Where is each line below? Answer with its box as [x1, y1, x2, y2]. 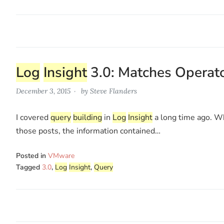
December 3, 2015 [16, 86, 70, 95]
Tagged [16, 162, 42, 172]
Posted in [16, 150, 48, 160]
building [73, 111, 102, 123]
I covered [16, 111, 50, 123]
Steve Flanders [90, 86, 137, 95]
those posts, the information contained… [16, 125, 160, 136]
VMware [48, 150, 74, 160]
